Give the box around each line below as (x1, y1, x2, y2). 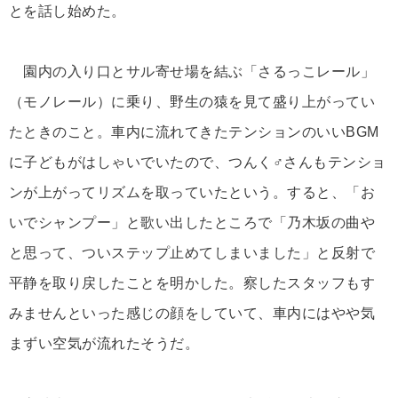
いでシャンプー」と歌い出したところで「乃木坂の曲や (9, 215, 375, 231)
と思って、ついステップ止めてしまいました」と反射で (9, 245, 375, 261)
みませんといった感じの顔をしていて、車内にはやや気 (9, 306, 375, 322)
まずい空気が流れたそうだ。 (9, 336, 200, 352)
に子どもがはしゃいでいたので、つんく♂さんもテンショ (9, 155, 386, 171)
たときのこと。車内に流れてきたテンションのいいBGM (9, 124, 379, 140)
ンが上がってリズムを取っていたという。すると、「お (9, 185, 375, 201)
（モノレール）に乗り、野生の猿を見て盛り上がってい (9, 94, 375, 110)
